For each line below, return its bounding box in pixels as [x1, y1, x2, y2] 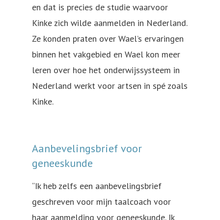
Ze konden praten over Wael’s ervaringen [32, 32, 184, 44]
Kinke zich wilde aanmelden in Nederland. [32, 17, 187, 28]
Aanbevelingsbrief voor [32, 141, 142, 155]
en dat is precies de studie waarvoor [32, 1, 168, 13]
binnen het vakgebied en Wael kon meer [32, 48, 180, 60]
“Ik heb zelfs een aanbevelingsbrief [32, 180, 162, 192]
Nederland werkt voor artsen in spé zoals [32, 80, 188, 91]
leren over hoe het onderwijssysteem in [32, 64, 180, 76]
